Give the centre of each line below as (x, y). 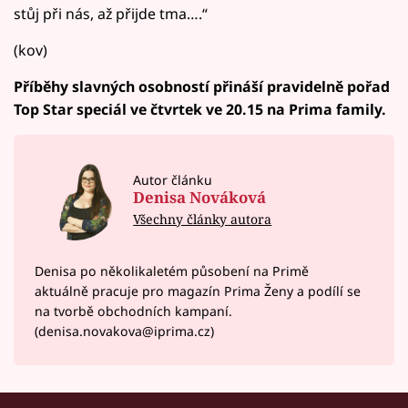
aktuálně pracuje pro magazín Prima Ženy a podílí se (197, 291)
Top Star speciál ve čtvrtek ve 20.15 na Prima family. (200, 109)
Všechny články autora (203, 219)
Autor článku (173, 179)
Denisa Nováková (200, 198)
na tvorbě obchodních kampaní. (133, 311)
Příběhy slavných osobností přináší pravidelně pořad (202, 86)
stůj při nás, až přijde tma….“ (111, 13)
